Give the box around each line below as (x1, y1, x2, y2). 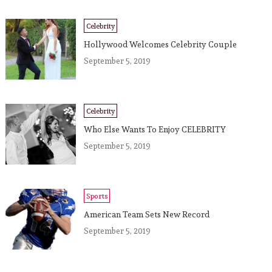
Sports (86, 190, 107, 202)
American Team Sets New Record (83, 208, 209, 221)
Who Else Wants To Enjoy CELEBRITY (83, 123, 226, 136)
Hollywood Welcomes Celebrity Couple (83, 38, 237, 51)
